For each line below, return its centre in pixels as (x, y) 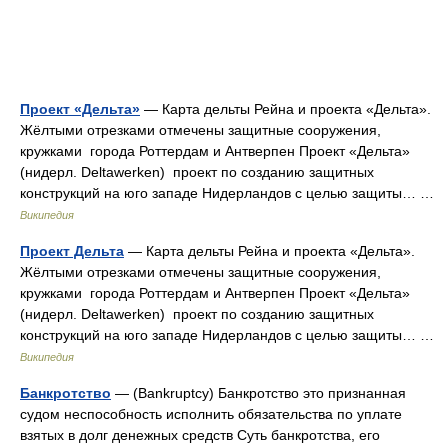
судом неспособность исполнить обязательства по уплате (211, 414)
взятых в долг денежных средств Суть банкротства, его (200, 435)
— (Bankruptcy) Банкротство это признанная (258, 393)
